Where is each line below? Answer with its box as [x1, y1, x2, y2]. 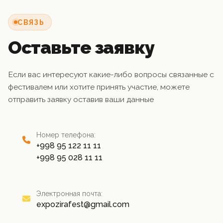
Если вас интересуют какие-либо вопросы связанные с [8, 70, 214, 80]
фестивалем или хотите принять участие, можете [8, 82, 190, 92]
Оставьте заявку [8, 37, 155, 58]
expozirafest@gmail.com [36, 200, 129, 210]
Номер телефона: [36, 131, 96, 139]
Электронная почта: [36, 190, 103, 198]
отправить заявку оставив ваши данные [8, 95, 154, 105]
